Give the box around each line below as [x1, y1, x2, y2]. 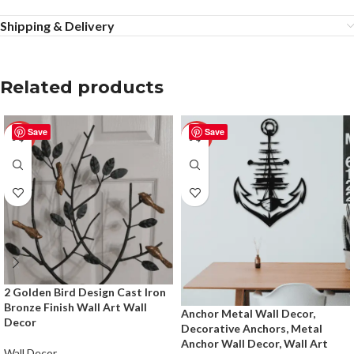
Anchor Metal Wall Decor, [181, 307, 315, 321]
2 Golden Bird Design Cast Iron [4, 285, 166, 299]
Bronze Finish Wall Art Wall [4, 300, 147, 314]
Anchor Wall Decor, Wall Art [181, 337, 328, 351]
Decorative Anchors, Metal [181, 322, 322, 336]
